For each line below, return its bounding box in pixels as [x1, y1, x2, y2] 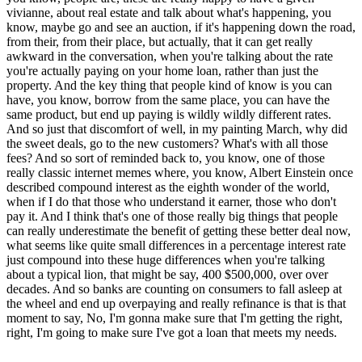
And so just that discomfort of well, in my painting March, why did [6, 122, 347, 137]
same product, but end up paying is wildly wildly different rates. [6, 107, 331, 122]
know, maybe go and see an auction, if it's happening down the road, [6, 20, 356, 35]
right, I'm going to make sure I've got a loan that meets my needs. [6, 326, 337, 340]
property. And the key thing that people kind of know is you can [6, 78, 332, 93]
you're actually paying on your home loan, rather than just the [6, 64, 318, 78]
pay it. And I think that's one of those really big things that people [6, 209, 338, 224]
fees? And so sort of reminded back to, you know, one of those [6, 151, 325, 166]
